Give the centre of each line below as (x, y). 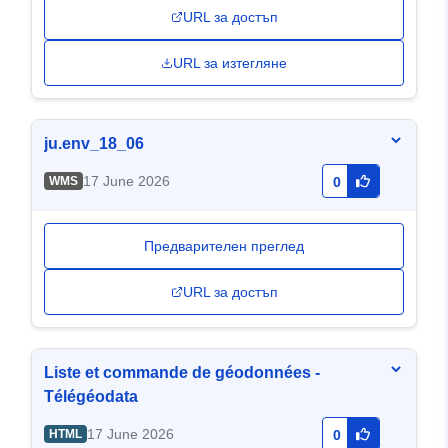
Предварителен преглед (224, 246)
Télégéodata (91, 397)
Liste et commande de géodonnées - (182, 373)
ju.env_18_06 (94, 144)
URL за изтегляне (230, 63)
